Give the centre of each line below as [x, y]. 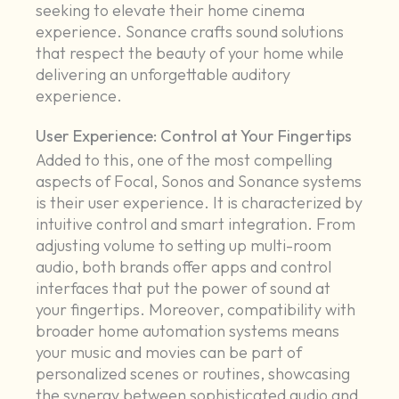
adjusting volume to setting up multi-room [184, 246]
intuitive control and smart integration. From [196, 224]
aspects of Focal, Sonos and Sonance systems [199, 182]
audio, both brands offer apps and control [184, 267]
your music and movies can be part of [169, 353]
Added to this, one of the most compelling [184, 160]
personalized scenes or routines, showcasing [193, 374]
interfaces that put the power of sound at [183, 289]
